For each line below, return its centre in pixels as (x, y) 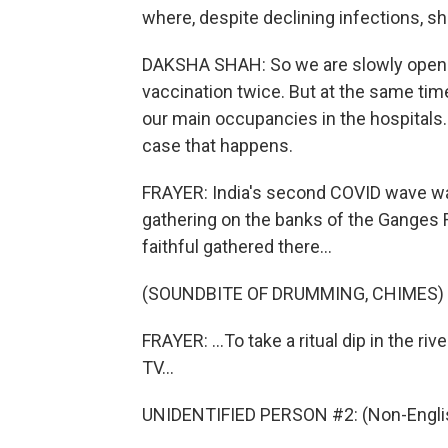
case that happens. (217, 145)
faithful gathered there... (237, 246)
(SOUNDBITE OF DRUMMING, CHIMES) (293, 293)
